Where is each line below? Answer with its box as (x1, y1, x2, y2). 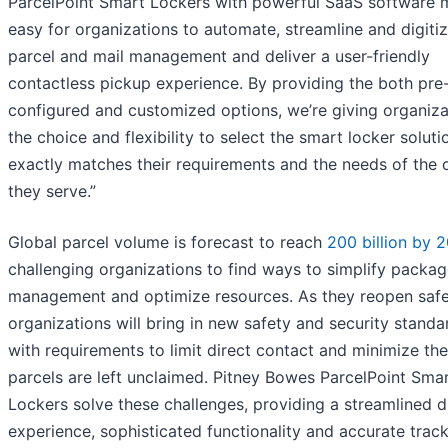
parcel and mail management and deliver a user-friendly (8, 45, 430, 66)
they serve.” (8, 180, 96, 201)
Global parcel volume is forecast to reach (8, 231, 327, 252)
